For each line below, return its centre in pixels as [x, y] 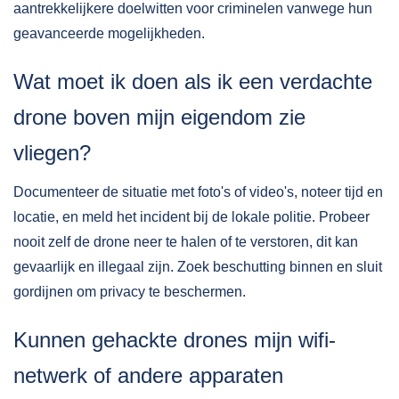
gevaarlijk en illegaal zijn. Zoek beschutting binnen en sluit [198, 267]
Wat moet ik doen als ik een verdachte [193, 81]
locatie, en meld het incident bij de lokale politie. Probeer [191, 217]
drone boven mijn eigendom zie [159, 117]
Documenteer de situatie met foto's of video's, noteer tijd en [198, 192]
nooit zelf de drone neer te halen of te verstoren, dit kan [186, 242]
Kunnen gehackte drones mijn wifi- [175, 340]
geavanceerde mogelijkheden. [109, 33]
